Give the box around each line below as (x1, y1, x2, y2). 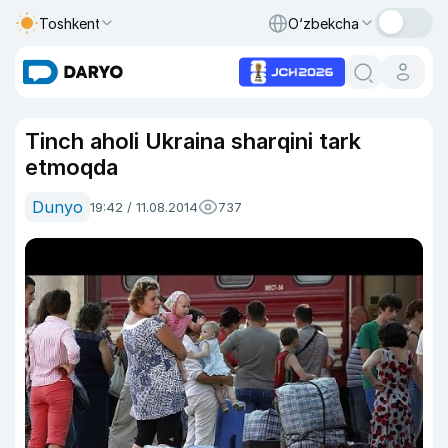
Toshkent (39, 14, 101, 32)
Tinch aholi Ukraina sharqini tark (25, 128, 361, 154)
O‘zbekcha (288, 14, 359, 32)
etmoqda (25, 154, 118, 180)
